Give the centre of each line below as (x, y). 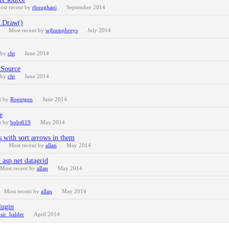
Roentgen (21, 99)
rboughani (44, 7)
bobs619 (20, 122)
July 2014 (99, 30)
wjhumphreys (62, 30)
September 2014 (86, 7)
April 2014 (47, 214)
